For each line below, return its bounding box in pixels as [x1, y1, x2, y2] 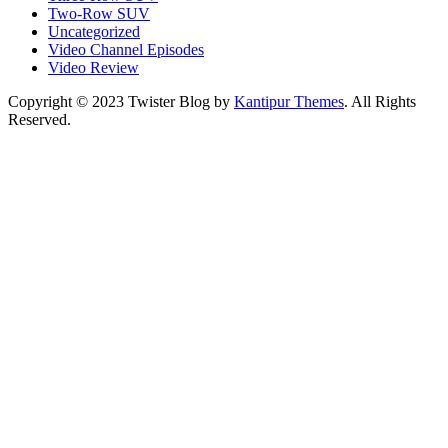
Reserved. [8, 110, 71, 128]
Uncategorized [48, 22, 140, 40]
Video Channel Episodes [48, 40, 204, 58]
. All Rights [344, 92, 416, 110]
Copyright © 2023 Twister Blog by [8, 92, 234, 110]
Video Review [48, 58, 139, 76]
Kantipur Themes [234, 92, 344, 110]
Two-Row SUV [48, 4, 150, 22]
